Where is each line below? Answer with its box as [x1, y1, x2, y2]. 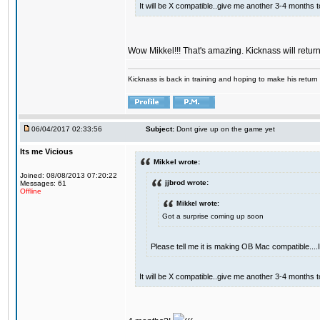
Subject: [146, 125, 174, 133]
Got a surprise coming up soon [162, 212, 264, 221]
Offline [20, 187, 41, 195]
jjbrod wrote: [165, 179, 209, 187]
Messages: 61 [20, 179, 66, 187]
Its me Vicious [20, 147, 73, 156]
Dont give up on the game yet [176, 125, 275, 133]
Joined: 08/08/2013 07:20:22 [20, 171, 117, 179]
